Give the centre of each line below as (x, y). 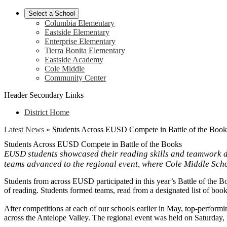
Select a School (52, 13)
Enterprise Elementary (80, 41)
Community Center (75, 78)
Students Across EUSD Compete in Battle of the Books (93, 144)
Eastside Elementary (77, 32)
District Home (47, 112)
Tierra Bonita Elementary (85, 50)
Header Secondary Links (44, 95)
